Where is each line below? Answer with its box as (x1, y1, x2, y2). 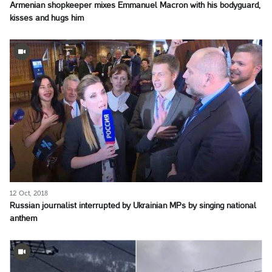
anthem (10, 214, 37, 223)
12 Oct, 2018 (10, 189, 48, 197)
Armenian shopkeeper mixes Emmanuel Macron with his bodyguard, (10, 2, 260, 10)
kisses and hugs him (10, 15, 84, 23)
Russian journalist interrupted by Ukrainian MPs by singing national (10, 202, 256, 210)
